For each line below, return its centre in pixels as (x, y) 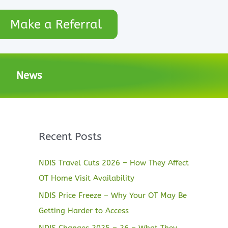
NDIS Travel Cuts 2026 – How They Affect (114, 163)
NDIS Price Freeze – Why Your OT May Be (113, 195)
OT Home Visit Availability (87, 178)
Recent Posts (70, 137)
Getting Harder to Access (84, 210)
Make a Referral (56, 24)
